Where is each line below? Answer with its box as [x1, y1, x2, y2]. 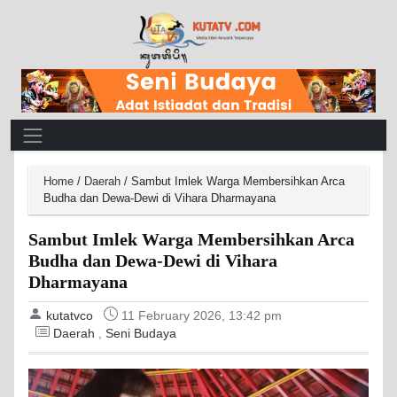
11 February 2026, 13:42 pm [121, 308, 282, 323]
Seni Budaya [105, 327, 176, 341]
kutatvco [46, 308, 93, 323]
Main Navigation [10, 120, 149, 144]
